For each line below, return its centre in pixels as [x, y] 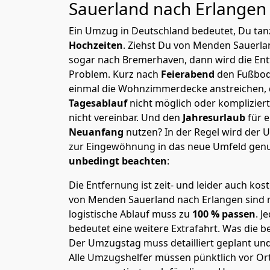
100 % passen [223, 214]
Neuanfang [97, 132]
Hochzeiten [96, 45]
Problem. [91, 74]
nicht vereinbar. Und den [126, 118]
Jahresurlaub [215, 118]
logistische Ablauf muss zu [129, 214]
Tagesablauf [99, 103]
